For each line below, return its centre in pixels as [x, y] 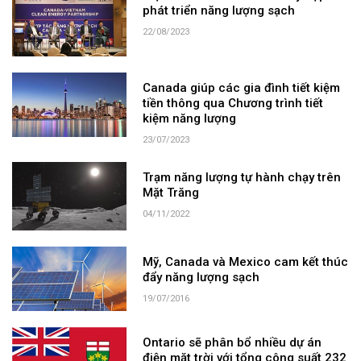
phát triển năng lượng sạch [219, 11]
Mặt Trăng [171, 192]
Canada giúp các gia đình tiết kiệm [242, 87]
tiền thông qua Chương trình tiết [233, 103]
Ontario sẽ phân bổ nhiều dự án [232, 342]
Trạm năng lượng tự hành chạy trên [242, 177]
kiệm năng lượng [190, 118]
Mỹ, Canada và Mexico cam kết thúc [246, 262]
